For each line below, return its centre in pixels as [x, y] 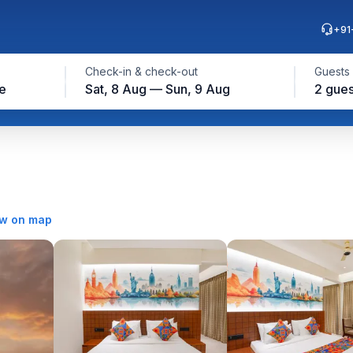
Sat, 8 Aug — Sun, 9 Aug [157, 89]
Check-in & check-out [141, 71]
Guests [332, 71]
